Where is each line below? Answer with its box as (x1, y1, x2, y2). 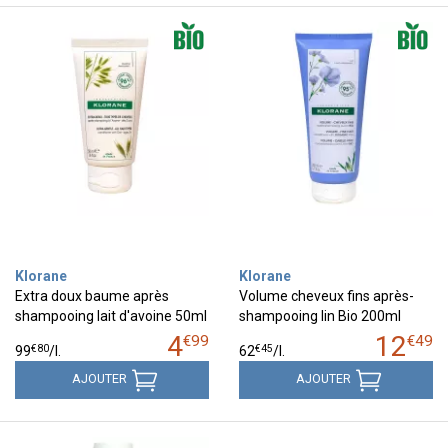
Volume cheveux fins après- (239, 287, 414, 304)
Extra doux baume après (15, 287, 169, 304)
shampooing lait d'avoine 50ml (15, 307, 207, 324)
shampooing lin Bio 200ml (239, 307, 401, 324)
